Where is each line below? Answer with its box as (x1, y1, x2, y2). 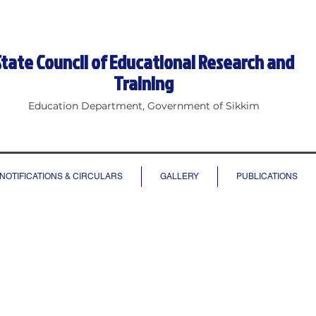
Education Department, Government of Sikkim (28, 99, 260, 112)
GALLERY (160, 171, 199, 181)
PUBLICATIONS (236, 171, 298, 181)
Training (114, 70, 174, 97)
